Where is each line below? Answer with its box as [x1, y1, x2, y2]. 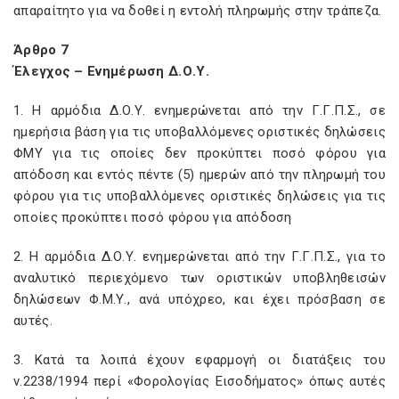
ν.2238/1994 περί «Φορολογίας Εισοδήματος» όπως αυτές [13, 373, 386, 389]
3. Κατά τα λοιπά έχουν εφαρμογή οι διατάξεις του [13, 352, 386, 368]
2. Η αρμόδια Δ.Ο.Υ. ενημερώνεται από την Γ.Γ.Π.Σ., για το [13, 248, 386, 265]
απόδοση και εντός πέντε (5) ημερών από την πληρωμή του [13, 167, 386, 183]
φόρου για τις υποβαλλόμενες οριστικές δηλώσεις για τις [13, 188, 386, 204]
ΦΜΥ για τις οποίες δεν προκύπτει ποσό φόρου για [13, 145, 386, 161]
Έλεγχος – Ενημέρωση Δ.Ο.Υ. [13, 63, 209, 79]
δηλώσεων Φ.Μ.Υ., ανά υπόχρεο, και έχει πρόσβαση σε [13, 291, 386, 307]
